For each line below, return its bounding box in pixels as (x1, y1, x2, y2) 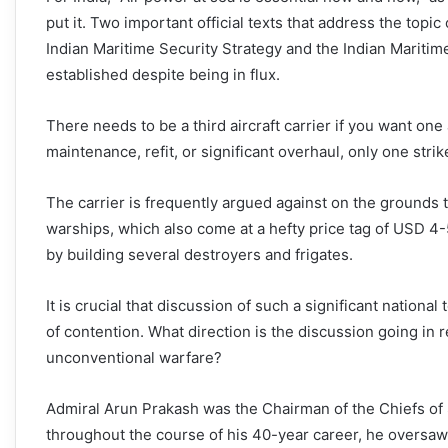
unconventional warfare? (46, 347, 222, 367)
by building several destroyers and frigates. (46, 244, 353, 264)
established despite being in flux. (46, 64, 280, 84)
